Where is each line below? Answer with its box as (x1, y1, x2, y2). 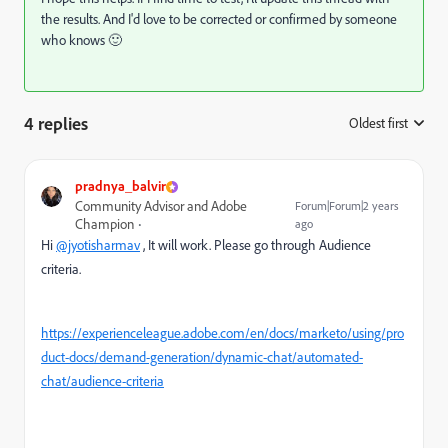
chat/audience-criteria (41, 372, 164, 390)
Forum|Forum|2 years (295, 198, 400, 213)
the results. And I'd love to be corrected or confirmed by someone (41, 10, 397, 28)
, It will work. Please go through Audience (140, 236, 371, 254)
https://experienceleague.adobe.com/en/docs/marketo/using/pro (41, 324, 404, 342)
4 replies (24, 112, 88, 134)
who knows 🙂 (41, 31, 122, 49)
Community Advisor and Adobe (75, 197, 247, 215)
